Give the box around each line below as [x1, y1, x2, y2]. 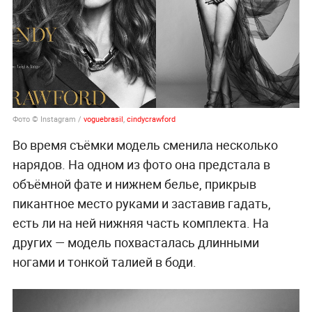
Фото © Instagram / [12, 114, 84, 125]
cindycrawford [126, 114, 175, 125]
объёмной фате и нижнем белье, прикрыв [12, 175, 256, 193]
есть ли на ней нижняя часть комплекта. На [12, 214, 269, 232]
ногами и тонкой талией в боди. [12, 253, 196, 271]
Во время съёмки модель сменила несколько [12, 136, 278, 154]
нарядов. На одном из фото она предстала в [12, 156, 270, 173]
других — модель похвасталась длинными [12, 234, 259, 251]
